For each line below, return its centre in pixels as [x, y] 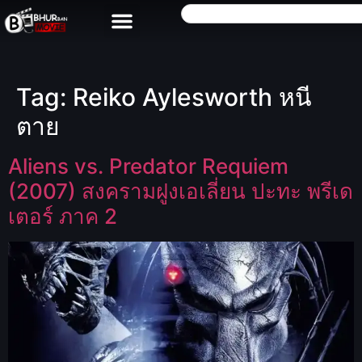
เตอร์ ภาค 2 [63, 216]
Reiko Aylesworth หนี [192, 97]
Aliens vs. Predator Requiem [148, 166]
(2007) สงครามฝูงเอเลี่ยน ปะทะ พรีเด [181, 191]
